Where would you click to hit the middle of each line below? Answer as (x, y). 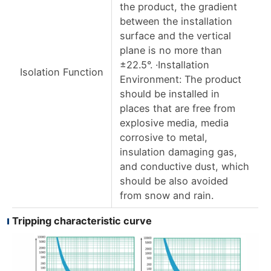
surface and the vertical (175, 36)
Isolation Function (61, 72)
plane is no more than (171, 51)
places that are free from (177, 109)
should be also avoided (174, 181)
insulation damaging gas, (178, 152)
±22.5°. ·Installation (164, 65)
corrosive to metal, (163, 138)
